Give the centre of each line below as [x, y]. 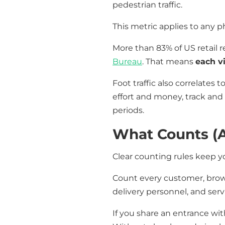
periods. [128, 110]
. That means [169, 62]
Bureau [127, 62]
